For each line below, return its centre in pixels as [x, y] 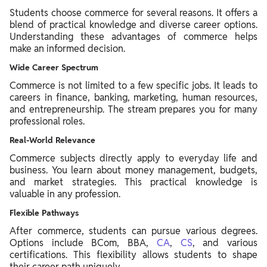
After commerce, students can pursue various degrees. [133, 231]
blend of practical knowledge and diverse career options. [133, 25]
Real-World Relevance [52, 140]
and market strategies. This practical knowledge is [133, 182]
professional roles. [47, 121]
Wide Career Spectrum [54, 67]
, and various [225, 243]
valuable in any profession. [65, 194]
